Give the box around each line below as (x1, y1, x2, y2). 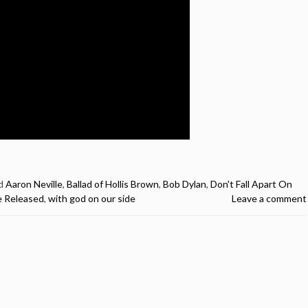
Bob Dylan (163, 178, 206, 190)
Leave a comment (232, 192, 307, 204)
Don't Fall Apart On (210, 178, 292, 190)
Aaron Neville (5, 178, 63, 190)
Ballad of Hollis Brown (67, 178, 159, 190)
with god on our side (48, 192, 135, 204)
